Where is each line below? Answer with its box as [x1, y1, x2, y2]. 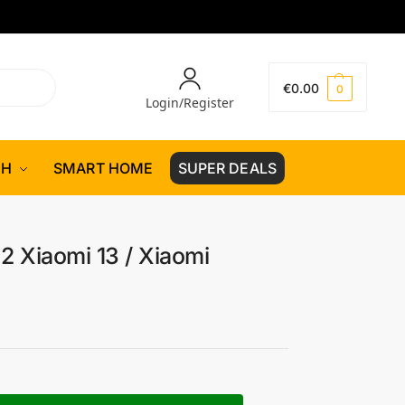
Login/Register [146, 94, 235, 111]
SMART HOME [53, 159, 154, 177]
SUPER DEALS [177, 159, 277, 177]
